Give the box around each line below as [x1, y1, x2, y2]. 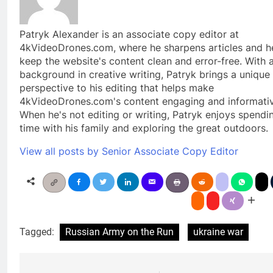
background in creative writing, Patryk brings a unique [19, 68, 270, 80]
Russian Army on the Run [65, 225, 174, 238]
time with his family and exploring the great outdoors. [19, 121, 268, 134]
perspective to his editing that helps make [19, 81, 214, 94]
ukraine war [193, 225, 243, 238]
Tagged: [19, 225, 57, 238]
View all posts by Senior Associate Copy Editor [19, 144, 238, 157]
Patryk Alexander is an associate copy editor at [19, 27, 239, 40]
